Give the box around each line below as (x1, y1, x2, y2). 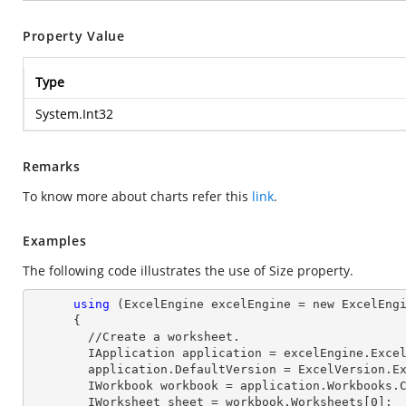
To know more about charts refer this (23, 188, 252, 205)
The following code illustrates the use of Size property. (23, 262, 353, 279)
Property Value (23, 27, 125, 44)
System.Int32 (35, 105, 113, 122)
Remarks (23, 158, 81, 175)
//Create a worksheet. (30, 330, 88, 343)
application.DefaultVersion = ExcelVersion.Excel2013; (30, 362, 88, 376)
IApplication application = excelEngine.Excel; (30, 346, 88, 360)
